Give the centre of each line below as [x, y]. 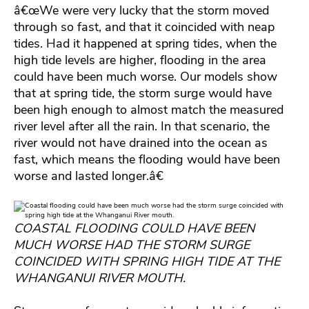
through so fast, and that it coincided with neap [144, 27]
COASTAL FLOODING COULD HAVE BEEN [134, 228]
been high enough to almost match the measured [149, 109]
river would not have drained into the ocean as [141, 142]
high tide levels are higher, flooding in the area [140, 60]
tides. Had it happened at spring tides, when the [145, 43]
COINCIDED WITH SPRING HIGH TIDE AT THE [147, 261]
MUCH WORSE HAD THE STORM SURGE [132, 245]
